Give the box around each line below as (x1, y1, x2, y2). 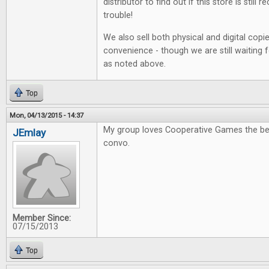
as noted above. (103, 59, 166, 69)
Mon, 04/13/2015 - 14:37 (10, 111, 83, 119)
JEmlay (13, 127, 46, 139)
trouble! (103, 10, 133, 20)
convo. (103, 138, 130, 148)
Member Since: (13, 213, 71, 223)
